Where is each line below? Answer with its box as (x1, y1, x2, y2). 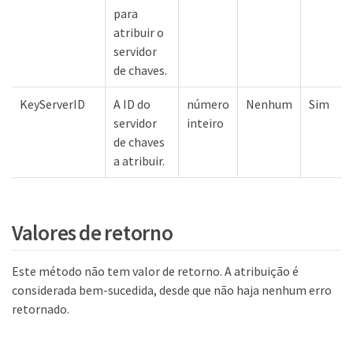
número (187, 95, 229, 112)
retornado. (12, 300, 69, 317)
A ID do (113, 95, 150, 112)
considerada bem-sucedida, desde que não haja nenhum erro (12, 281, 332, 298)
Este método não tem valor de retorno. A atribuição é (12, 262, 299, 279)
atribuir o (113, 24, 164, 40)
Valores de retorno (12, 219, 173, 247)
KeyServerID (20, 95, 85, 112)
